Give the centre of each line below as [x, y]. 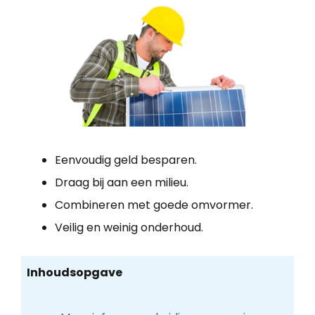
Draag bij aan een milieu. [122, 183]
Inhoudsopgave [74, 272]
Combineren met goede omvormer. [154, 205]
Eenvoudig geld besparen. [126, 160]
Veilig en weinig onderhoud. [129, 228]
